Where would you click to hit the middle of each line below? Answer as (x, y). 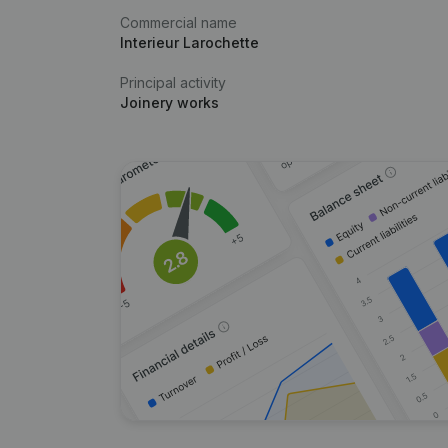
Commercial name (178, 22)
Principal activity (173, 82)
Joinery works (169, 102)
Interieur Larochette (189, 42)
